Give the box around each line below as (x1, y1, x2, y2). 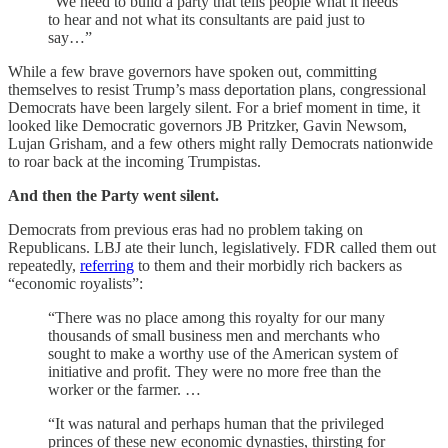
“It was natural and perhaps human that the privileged (48, 414, 384, 432)
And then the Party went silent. (8, 186, 219, 204)
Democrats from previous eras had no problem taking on (8, 220, 363, 238)
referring (80, 256, 134, 274)
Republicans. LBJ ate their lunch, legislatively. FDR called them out (8, 238, 436, 256)
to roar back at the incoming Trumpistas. (8, 152, 261, 170)
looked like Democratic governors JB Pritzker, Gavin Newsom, (8, 116, 407, 134)
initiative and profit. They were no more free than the (48, 362, 381, 380)
